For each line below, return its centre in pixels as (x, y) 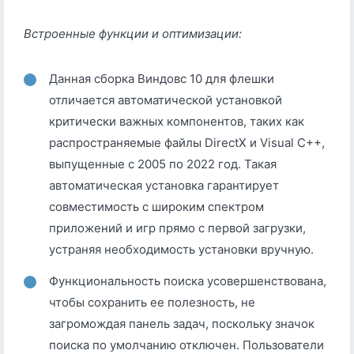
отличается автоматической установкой (166, 100)
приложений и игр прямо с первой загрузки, (177, 228)
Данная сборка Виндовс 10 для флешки (162, 79)
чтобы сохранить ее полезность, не (152, 303)
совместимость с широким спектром (156, 207)
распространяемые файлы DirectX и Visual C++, (187, 143)
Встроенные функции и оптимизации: (133, 34)
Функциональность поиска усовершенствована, (188, 281)
